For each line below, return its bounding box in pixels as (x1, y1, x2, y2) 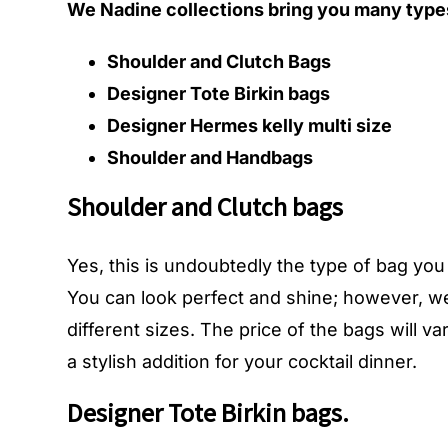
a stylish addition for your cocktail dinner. (67, 351, 423, 373)
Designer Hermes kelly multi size (107, 114, 393, 136)
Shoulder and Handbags (107, 146, 314, 168)
